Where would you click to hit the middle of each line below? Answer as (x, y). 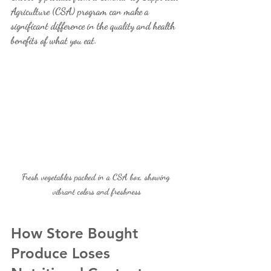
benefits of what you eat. (54, 40)
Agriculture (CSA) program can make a (81, 11)
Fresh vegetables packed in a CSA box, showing (97, 177)
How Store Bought (77, 233)
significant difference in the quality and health (94, 26)
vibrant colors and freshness (97, 192)
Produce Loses (63, 253)
